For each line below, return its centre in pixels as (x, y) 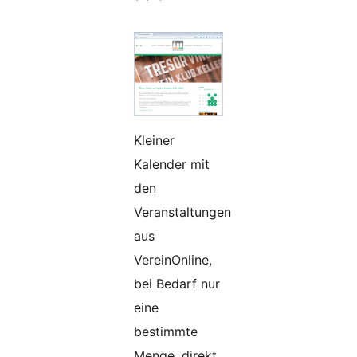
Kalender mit (172, 165)
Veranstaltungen (182, 212)
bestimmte (166, 332)
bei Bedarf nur (177, 284)
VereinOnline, (173, 260)
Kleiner (154, 141)
